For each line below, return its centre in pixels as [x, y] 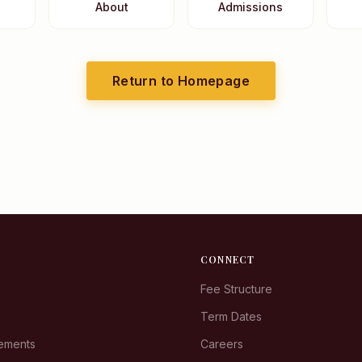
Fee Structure [236, 289]
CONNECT [228, 259]
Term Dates [231, 316]
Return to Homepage [181, 80]
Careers [222, 344]
